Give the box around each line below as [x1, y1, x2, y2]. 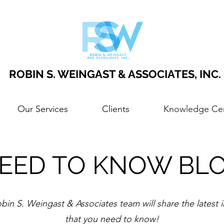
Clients [102, 103, 129, 114]
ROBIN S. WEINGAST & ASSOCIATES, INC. [9, 67, 221, 80]
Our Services [17, 103, 68, 114]
